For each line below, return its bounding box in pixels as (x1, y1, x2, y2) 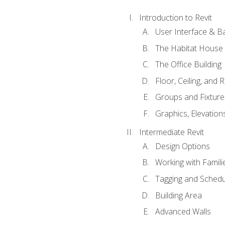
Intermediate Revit (139, 126, 204, 138)
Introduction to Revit (139, 12, 212, 23)
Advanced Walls (155, 206, 211, 217)
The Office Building (155, 59, 221, 70)
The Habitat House (155, 42, 223, 54)
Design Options (155, 140, 210, 152)
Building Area (155, 189, 202, 201)
